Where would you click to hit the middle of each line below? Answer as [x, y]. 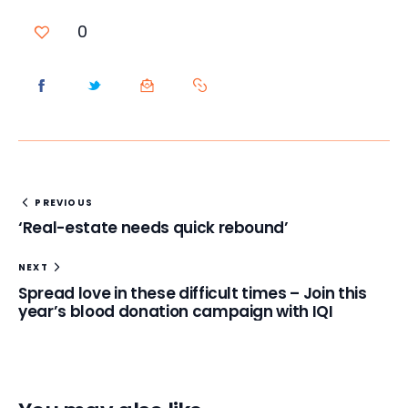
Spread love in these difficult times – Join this [193, 293]
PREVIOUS [64, 202]
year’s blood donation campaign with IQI [176, 311]
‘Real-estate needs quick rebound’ [153, 228]
